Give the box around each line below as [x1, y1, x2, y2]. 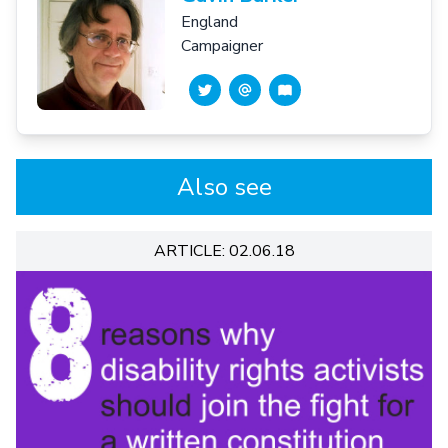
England [181, 10, 238, 33]
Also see [176, 170, 272, 203]
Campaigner [181, 34, 263, 57]
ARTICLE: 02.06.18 [153, 239, 295, 262]
